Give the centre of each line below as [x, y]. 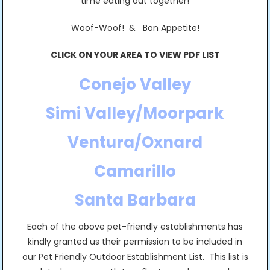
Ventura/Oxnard [135, 142]
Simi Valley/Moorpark [135, 113]
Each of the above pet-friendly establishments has [135, 227]
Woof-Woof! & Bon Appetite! [135, 28]
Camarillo [135, 171]
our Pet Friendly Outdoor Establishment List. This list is [135, 257]
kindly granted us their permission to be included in [135, 242]
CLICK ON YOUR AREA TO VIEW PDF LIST [135, 55]
